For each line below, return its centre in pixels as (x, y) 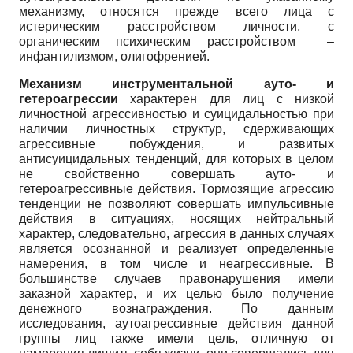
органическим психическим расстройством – (176, 41)
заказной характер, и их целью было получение (176, 293)
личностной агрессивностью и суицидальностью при (176, 113)
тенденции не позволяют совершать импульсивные (176, 203)
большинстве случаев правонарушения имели (176, 278)
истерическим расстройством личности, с (176, 26)
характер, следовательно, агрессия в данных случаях (176, 233)
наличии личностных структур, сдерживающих (176, 128)
